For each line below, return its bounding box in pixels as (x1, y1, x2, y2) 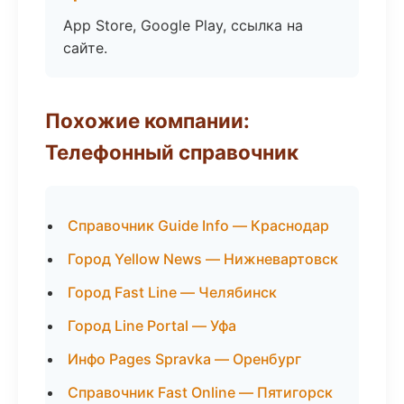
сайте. (63, 39, 107, 57)
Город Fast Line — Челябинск (68, 283, 277, 301)
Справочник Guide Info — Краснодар (68, 216, 329, 234)
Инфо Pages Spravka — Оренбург (68, 350, 301, 368)
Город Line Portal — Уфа (68, 317, 236, 335)
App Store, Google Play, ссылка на (63, 16, 303, 34)
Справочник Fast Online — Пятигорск (68, 383, 333, 401)
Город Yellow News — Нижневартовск (68, 250, 338, 268)
